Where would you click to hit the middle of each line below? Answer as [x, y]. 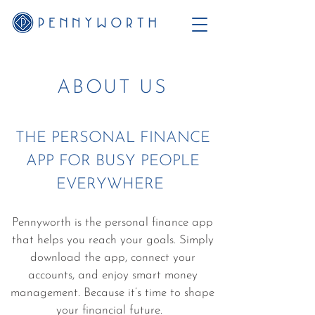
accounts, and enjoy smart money [112, 275]
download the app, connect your [112, 258]
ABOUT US [112, 88]
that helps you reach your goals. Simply [112, 240]
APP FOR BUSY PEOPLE [112, 161]
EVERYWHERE [112, 185]
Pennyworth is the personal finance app [112, 223]
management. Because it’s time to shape [112, 293]
